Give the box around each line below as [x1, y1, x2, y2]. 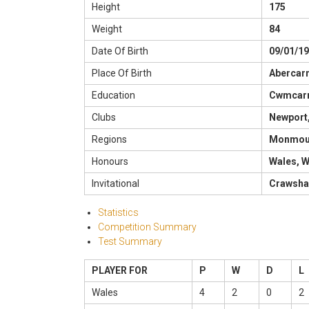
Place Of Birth [92, 68, 152, 79]
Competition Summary [98, 221, 197, 233]
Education [92, 90, 135, 101]
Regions [92, 134, 127, 146]
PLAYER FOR [92, 265, 148, 277]
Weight [92, 23, 122, 35]
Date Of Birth [92, 46, 148, 57]
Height [92, 1, 120, 13]
